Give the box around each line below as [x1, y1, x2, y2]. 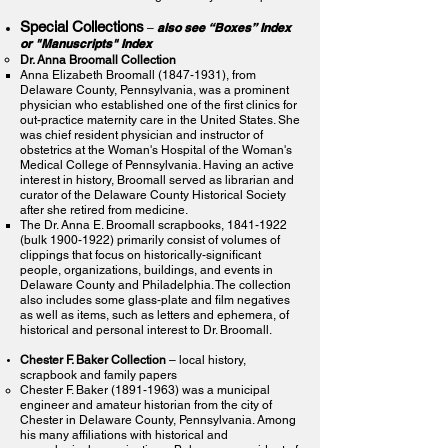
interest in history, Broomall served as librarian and [20, 173, 294, 187]
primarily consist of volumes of [114, 233, 280, 247]
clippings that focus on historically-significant [20, 248, 261, 262]
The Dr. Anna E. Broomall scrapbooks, [20, 218, 227, 232]
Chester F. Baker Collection [20, 353, 169, 367]
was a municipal [179, 383, 270, 397]
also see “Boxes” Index [157, 20, 291, 35]
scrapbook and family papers [20, 368, 177, 382]
